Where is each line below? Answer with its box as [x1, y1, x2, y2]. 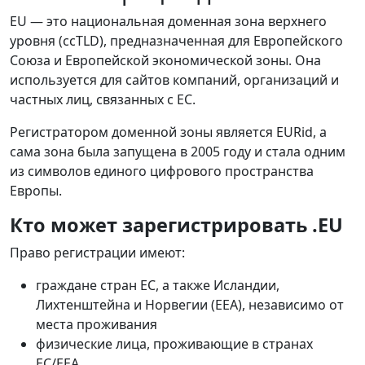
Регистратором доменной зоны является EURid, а [10, 122, 327, 141]
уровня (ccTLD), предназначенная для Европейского [10, 31, 343, 50]
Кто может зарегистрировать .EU [10, 211, 343, 238]
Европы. [10, 181, 62, 200]
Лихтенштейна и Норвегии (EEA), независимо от [36, 295, 344, 314]
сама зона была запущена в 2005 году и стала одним [10, 142, 345, 161]
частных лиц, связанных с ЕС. [10, 90, 196, 108]
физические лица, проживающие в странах [36, 334, 313, 353]
